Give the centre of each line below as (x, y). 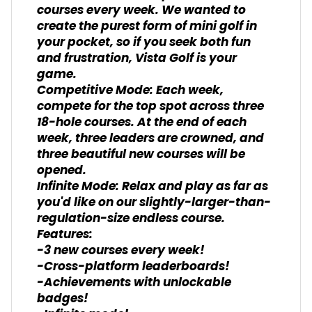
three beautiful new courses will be (141, 155)
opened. (62, 171)
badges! (63, 299)
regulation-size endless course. (131, 219)
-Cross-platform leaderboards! (133, 267)
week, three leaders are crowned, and (150, 139)
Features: (65, 235)
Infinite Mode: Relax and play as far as (153, 187)
